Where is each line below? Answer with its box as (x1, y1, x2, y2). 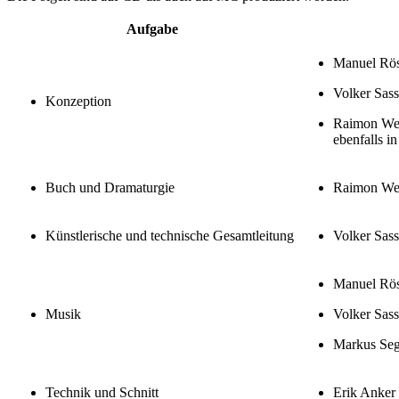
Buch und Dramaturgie (45, 179, 175, 195)
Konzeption (45, 93, 111, 109)
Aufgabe (126, 20, 178, 37)
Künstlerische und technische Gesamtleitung (45, 227, 294, 243)
